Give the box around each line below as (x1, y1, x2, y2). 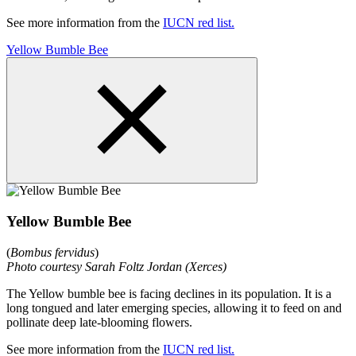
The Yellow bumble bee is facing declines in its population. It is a (6, 286, 331, 300)
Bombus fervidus (10, 245, 95, 259)
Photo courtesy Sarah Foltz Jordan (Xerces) (6, 259, 226, 273)
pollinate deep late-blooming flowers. (6, 315, 195, 329)
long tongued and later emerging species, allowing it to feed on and (6, 300, 342, 315)
